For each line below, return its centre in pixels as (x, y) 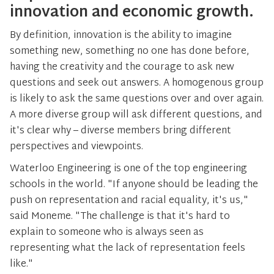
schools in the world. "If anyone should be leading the (134, 185)
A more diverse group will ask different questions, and (136, 115)
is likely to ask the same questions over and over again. (137, 99)
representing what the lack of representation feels (128, 249)
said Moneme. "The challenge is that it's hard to (120, 217)
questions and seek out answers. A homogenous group (137, 83)
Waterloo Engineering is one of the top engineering (128, 169)
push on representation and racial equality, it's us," (129, 201)
